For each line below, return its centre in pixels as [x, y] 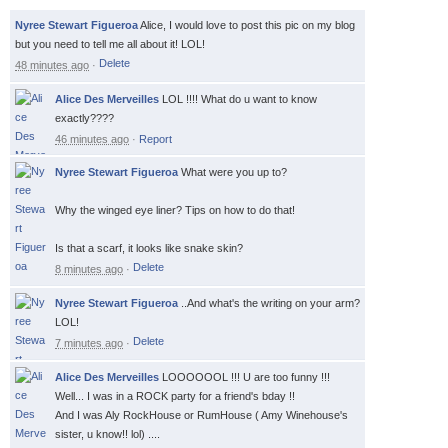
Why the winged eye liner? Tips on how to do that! [175, 210]
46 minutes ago [92, 139]
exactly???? [84, 118]
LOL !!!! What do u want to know [239, 99]
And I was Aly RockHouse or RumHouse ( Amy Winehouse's [201, 415]
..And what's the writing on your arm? [270, 303]
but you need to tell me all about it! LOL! [110, 44]
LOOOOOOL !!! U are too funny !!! [246, 377]
